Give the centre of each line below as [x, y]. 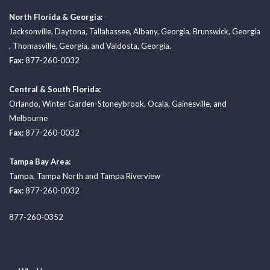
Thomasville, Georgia [50, 46]
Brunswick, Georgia [227, 32]
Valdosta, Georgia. [139, 46]
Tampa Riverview [130, 176]
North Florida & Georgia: [56, 17]
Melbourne [28, 118]
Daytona [70, 32]
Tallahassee [109, 32]
